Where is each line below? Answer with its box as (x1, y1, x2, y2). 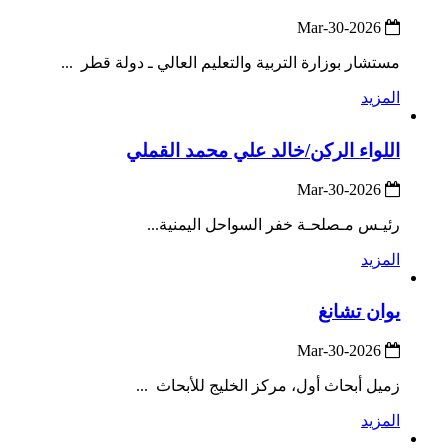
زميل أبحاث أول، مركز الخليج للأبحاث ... (136, 376, 400, 394)
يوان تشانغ (318, 301, 400, 323)
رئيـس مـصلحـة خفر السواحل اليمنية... (147, 215, 400, 233)
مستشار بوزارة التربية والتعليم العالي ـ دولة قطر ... (61, 54, 400, 72)
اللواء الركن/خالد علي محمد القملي (126, 139, 400, 161)
